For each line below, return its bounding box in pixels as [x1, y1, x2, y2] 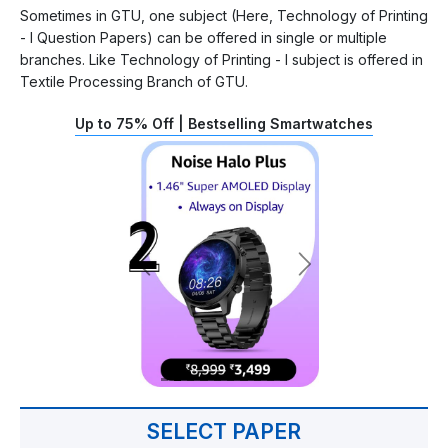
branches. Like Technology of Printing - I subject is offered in [20, 50, 423, 68]
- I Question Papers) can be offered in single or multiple [20, 28, 387, 46]
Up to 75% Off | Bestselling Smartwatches [75, 114, 373, 132]
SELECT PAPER [147, 419, 301, 445]
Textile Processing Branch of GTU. [20, 72, 248, 90]
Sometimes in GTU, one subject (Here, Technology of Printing [20, 6, 428, 24]
